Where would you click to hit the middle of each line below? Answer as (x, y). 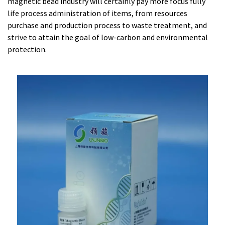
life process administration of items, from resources (97, 13)
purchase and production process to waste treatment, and (107, 25)
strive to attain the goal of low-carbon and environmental (108, 37)
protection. (27, 49)
